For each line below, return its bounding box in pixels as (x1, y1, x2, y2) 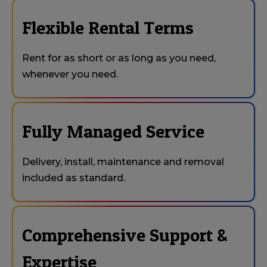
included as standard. (22, 172, 125, 184)
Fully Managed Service (22, 120, 204, 142)
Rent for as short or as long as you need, (22, 52, 216, 64)
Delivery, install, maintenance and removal (22, 156, 224, 168)
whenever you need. (22, 69, 118, 80)
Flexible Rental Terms (22, 17, 194, 39)
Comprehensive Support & (22, 224, 228, 246)
